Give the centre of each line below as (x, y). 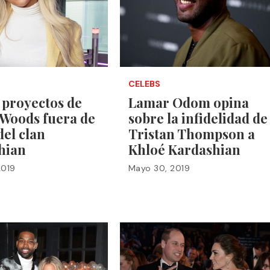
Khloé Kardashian (184, 149)
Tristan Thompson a (191, 133)
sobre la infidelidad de (198, 118)
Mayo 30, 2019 (159, 168)
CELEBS (144, 83)
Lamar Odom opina (188, 102)
